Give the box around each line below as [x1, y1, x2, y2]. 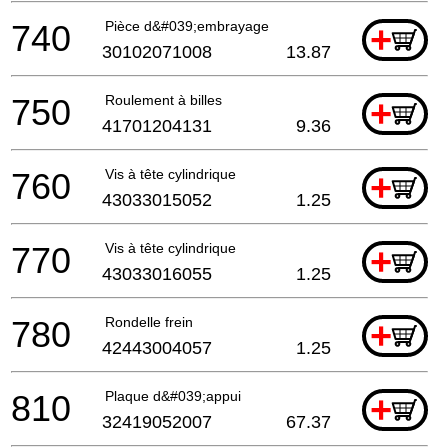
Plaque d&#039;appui [105, 387, 241, 404]
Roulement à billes [105, 91, 222, 108]
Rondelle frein [105, 313, 193, 330]
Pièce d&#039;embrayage [105, 17, 269, 34]
